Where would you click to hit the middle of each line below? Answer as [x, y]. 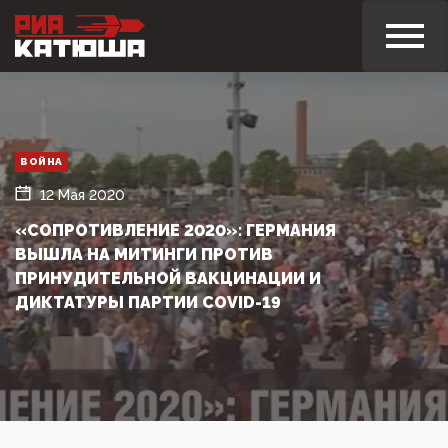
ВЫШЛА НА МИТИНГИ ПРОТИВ [144, 254]
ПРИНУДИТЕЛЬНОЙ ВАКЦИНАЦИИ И [168, 278]
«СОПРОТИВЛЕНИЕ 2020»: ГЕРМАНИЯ [175, 230]
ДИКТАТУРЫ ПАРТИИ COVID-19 [148, 302]
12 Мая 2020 [82, 194]
